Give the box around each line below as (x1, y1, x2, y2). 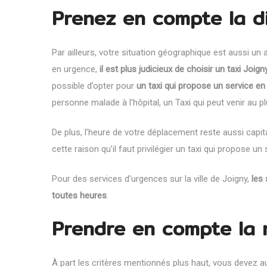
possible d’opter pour (52, 80, 136, 91)
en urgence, (52, 63, 100, 74)
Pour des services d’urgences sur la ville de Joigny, (52, 173, 252, 184)
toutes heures (52, 190, 107, 201)
